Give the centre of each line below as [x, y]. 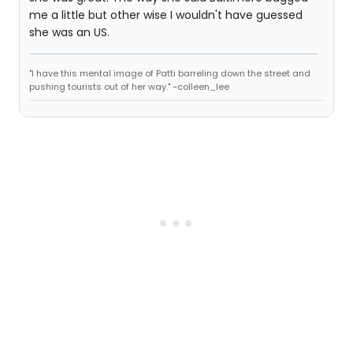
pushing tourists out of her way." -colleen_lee [129, 86]
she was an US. [69, 32]
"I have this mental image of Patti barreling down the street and [170, 73]
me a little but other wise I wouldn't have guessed [166, 15]
